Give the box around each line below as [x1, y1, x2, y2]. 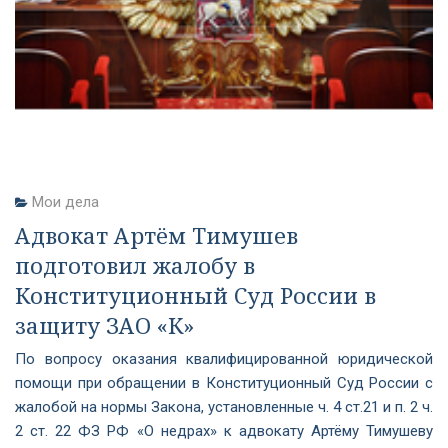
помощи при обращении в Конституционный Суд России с [15, 374, 433, 392]
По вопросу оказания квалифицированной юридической [15, 350, 433, 368]
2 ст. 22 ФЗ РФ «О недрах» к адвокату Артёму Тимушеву [15, 422, 433, 440]
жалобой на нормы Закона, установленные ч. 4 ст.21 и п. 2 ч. [15, 398, 433, 416]
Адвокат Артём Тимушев [15, 220, 298, 250]
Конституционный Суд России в [15, 280, 376, 310]
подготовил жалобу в [15, 250, 255, 280]
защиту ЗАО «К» [15, 310, 194, 340]
